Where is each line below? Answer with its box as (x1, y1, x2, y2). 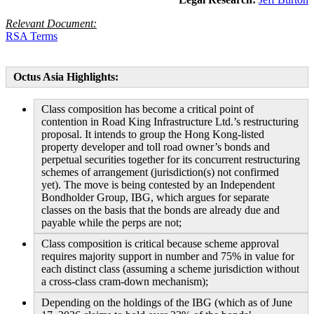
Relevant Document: (6, 18, 97, 30)
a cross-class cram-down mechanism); (41, 275, 208, 288)
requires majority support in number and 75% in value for (41, 250, 294, 263)
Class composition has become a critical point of (41, 103, 254, 116)
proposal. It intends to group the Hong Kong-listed (41, 128, 264, 141)
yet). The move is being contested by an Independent (41, 179, 275, 191)
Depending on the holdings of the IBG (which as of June (41, 296, 292, 309)
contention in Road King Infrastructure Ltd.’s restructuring (41, 116, 299, 128)
